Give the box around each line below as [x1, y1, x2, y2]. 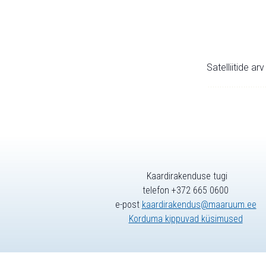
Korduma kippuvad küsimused [128, 213, 243, 225]
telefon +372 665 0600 [142, 185, 229, 197]
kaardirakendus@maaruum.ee [141, 199, 256, 211]
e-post [115, 199, 142, 211]
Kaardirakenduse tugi [144, 170, 227, 182]
